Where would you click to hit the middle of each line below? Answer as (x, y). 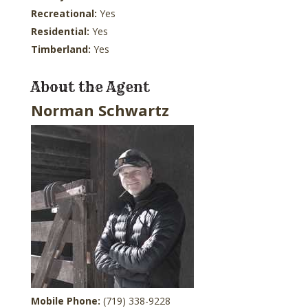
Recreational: (65, 13)
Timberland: (62, 49)
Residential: (61, 31)
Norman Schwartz (100, 110)
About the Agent (90, 87)
